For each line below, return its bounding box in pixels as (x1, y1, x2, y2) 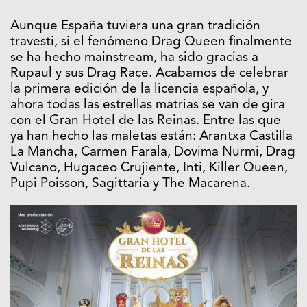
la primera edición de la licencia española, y (10, 83, 269, 97)
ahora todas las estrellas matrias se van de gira (10, 99, 285, 112)
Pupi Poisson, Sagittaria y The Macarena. (10, 177, 250, 191)
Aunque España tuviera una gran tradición (10, 20, 260, 34)
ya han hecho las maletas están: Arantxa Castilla (10, 130, 293, 144)
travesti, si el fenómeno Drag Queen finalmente (10, 36, 292, 49)
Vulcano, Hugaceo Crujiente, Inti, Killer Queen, (10, 162, 288, 175)
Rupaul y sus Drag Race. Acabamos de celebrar (10, 67, 288, 81)
